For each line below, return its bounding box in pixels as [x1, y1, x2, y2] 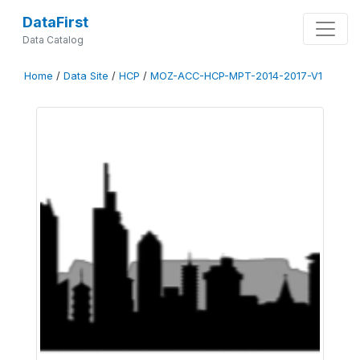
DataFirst [22, 14, 88, 31]
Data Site [63, 70, 108, 82]
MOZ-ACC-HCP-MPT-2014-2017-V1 [150, 70, 322, 82]
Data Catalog [22, 34, 84, 46]
